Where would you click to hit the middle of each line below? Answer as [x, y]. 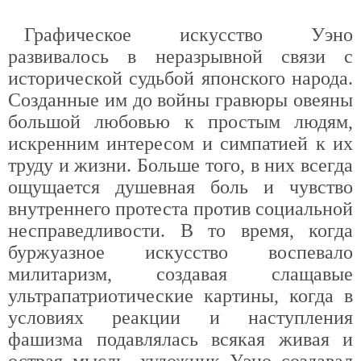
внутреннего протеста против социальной [180, 209]
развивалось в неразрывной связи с [180, 56]
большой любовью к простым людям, [180, 122]
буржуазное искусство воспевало [180, 252]
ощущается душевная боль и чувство [180, 187]
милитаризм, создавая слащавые [180, 274]
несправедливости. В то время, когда [180, 230]
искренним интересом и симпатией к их [180, 143]
